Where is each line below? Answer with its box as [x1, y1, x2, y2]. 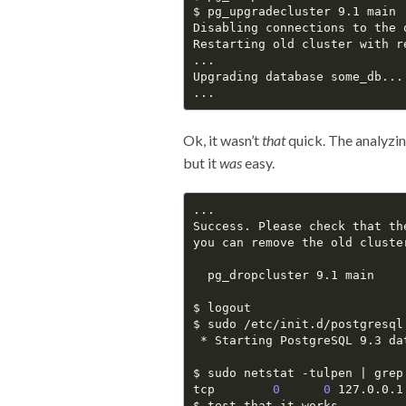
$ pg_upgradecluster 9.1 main [192, 4, 396, 18]
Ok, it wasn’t [183, 131, 262, 150]
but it [183, 154, 219, 172]
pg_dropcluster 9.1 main [192, 267, 374, 282]
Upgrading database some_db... [192, 69, 403, 83]
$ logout [192, 300, 251, 314]
